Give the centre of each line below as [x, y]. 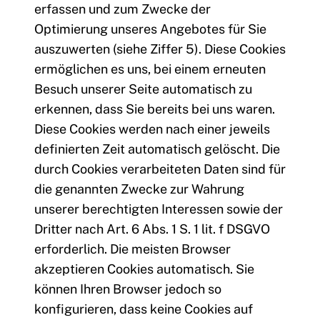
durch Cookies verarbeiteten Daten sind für [160, 169]
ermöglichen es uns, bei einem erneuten [150, 69]
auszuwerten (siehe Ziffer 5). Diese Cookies [160, 49]
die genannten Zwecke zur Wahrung [139, 189]
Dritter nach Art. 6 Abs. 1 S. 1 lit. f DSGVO [152, 229]
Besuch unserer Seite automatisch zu [143, 89]
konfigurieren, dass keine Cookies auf [144, 309]
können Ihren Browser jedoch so [128, 289]
